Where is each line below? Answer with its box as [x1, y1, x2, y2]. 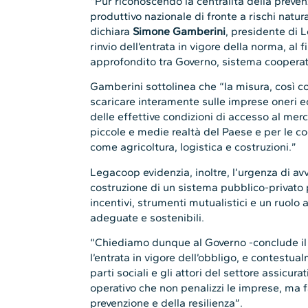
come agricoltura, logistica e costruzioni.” [90, 140, 297, 154]
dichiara [90, 24, 133, 38]
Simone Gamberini [133, 24, 226, 38]
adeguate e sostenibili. [90, 210, 205, 224]
